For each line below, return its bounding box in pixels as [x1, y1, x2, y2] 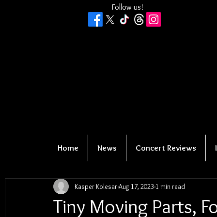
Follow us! [111, 2, 143, 12]
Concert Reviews [136, 143, 196, 153]
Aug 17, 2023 [119, 182, 154, 191]
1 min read [155, 182, 185, 191]
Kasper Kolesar [75, 182, 117, 191]
